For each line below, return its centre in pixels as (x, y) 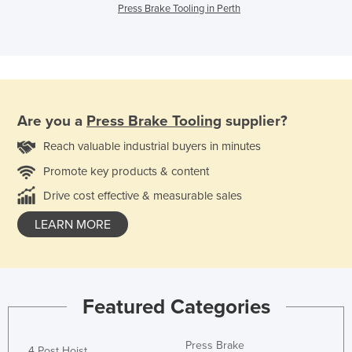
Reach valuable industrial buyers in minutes (152, 146)
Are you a (52, 121)
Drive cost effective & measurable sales (143, 195)
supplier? (255, 121)
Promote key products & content (126, 171)
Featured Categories (176, 307)
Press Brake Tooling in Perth (179, 9)
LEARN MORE (73, 224)
